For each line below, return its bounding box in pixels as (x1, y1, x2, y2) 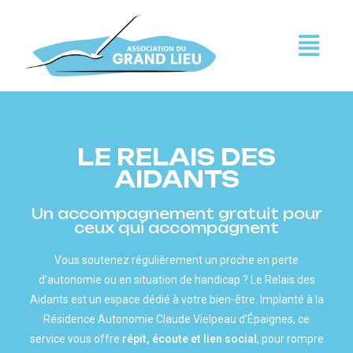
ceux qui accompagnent (74, 219, 279, 237)
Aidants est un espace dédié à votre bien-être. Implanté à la (29, 293, 324, 307)
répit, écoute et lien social (121, 333, 257, 346)
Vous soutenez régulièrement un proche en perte (54, 254, 299, 267)
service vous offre (29, 333, 122, 346)
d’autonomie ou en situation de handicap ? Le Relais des (38, 273, 315, 287)
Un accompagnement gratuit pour (31, 205, 322, 223)
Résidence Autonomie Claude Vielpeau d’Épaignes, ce (43, 313, 310, 326)
